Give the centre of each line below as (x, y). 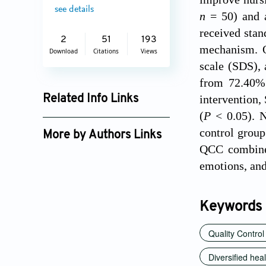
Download (64, 51)
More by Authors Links (102, 135)
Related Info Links (91, 99)
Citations (106, 51)
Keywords (231, 208)
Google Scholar (81, 119)
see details (74, 9)
